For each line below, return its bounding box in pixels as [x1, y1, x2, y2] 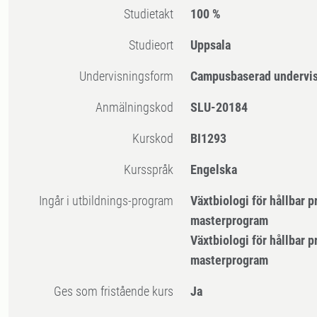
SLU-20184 [190, 100, 248, 115]
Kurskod [139, 131, 174, 146]
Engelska [190, 162, 238, 178]
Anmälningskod [103, 100, 174, 115]
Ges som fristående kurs [62, 284, 174, 299]
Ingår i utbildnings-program [42, 193, 174, 209]
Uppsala [190, 38, 231, 53]
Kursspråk [131, 162, 174, 178]
